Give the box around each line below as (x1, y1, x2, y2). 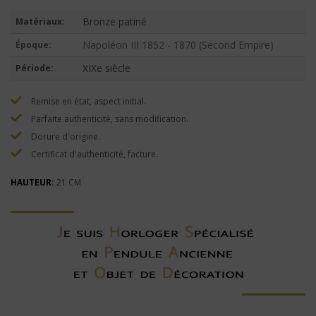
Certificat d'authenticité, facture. (29, 148, 158, 161)
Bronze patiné (82, 15, 147, 29)
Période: (15, 62, 54, 75)
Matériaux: (15, 16, 65, 28)
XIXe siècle (82, 61, 130, 75)
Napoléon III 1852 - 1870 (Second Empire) (82, 38, 274, 52)
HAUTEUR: (11, 176, 54, 189)
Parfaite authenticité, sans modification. (29, 113, 188, 126)
